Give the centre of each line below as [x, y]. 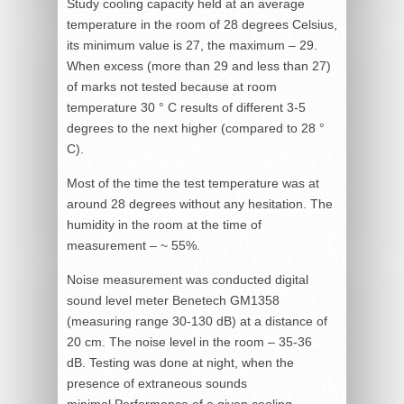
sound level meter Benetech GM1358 [173, 300]
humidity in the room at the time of [164, 224]
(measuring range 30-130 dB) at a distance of [197, 321]
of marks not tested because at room [172, 86]
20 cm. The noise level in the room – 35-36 [189, 341]
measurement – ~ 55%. [133, 245]
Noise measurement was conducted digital [188, 279]
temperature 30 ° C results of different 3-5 [186, 107]
